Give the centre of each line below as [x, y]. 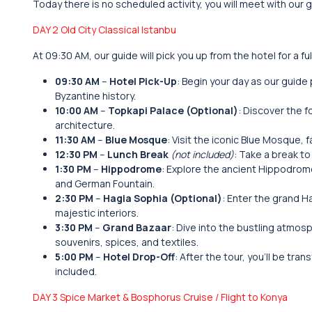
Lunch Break [138, 154]
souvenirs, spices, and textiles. [127, 242]
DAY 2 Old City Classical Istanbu [104, 30]
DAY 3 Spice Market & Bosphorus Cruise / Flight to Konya [160, 297]
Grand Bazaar [137, 227]
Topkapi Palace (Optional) [173, 110]
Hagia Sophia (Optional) [163, 198]
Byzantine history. [95, 96]
